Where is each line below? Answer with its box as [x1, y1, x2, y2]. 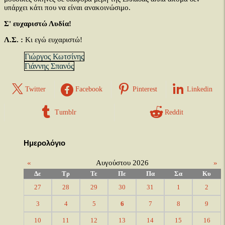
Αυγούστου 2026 [95, 158, 149, 167]
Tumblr [55, 108, 76, 116]
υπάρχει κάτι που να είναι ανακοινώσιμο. [4, 4, 131, 12]
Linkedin [187, 85, 213, 93]
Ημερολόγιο [24, 138, 65, 147]
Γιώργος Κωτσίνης [25, 52, 84, 61]
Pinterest [132, 85, 157, 93]
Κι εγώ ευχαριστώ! [25, 36, 82, 44]
